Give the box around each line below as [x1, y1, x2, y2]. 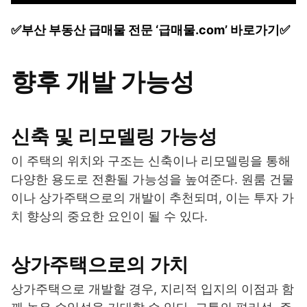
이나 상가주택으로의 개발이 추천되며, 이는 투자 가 [11, 190, 294, 205]
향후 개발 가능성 [11, 66, 195, 97]
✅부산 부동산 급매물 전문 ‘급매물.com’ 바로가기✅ [11, 22, 290, 37]
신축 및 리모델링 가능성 [11, 124, 217, 148]
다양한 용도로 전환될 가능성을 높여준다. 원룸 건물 [11, 171, 294, 186]
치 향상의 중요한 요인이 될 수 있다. [11, 208, 208, 223]
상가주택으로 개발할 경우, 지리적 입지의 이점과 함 [11, 281, 294, 296]
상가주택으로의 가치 [11, 252, 188, 276]
